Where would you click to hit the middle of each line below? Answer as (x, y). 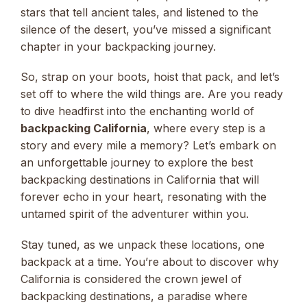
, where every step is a (206, 128)
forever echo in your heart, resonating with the (144, 197)
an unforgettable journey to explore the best (137, 163)
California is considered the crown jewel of (131, 279)
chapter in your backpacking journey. (118, 47)
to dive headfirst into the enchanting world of (137, 111)
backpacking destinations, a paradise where (134, 296)
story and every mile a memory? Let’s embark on (148, 146)
